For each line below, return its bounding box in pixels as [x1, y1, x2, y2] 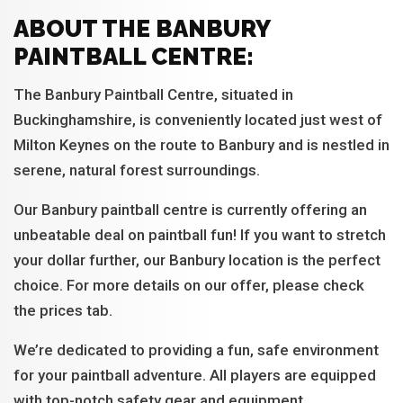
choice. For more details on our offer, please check [13, 276, 364, 294]
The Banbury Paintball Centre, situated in [13, 85, 293, 103]
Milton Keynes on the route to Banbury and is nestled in [13, 136, 390, 154]
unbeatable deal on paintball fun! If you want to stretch [13, 226, 386, 244]
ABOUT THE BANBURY [13, 15, 270, 42]
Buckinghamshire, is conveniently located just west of [13, 111, 382, 129]
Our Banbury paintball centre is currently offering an [13, 201, 367, 219]
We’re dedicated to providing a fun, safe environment [13, 341, 379, 359]
